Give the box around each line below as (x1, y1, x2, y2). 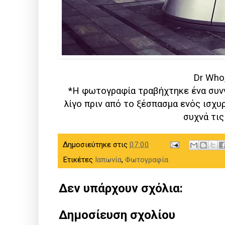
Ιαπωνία (95, 155, 122, 164)
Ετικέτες (63, 155, 95, 164)
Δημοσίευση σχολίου (59, 208, 175, 222)
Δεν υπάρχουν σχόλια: (59, 181, 183, 195)
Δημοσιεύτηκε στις (63, 140, 130, 149)
